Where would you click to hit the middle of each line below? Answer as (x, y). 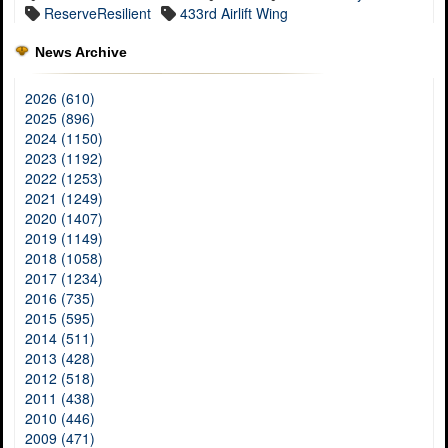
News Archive (81, 52)
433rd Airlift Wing (234, 13)
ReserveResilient (97, 13)
